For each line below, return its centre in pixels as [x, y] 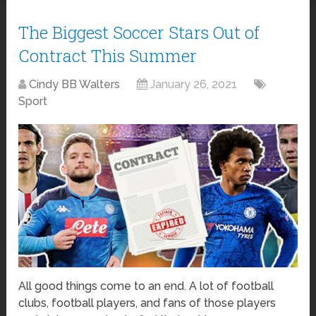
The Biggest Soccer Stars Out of [139, 32]
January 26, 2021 [194, 84]
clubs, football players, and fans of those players [147, 303]
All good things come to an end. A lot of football [146, 286]
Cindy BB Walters [75, 84]
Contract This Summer [108, 55]
